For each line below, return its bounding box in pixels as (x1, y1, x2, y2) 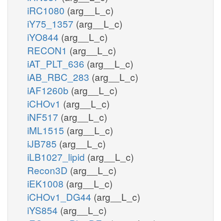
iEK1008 (27, 176, 66, 190)
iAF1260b (27, 83, 71, 97)
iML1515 (27, 123, 67, 137)
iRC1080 (27, 3, 67, 17)
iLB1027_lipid (27, 149, 87, 163)
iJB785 (27, 136, 59, 150)
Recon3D (27, 163, 70, 177)
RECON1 (27, 43, 70, 57)
